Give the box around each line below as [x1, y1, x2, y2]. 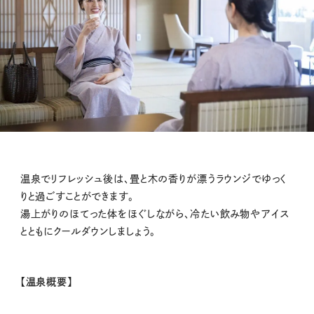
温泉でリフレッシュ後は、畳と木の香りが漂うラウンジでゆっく [20, 173, 288, 184]
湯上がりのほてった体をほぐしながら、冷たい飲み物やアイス [20, 208, 289, 219]
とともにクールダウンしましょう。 [20, 226, 156, 236]
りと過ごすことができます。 [20, 191, 134, 201]
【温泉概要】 [20, 277, 73, 287]
